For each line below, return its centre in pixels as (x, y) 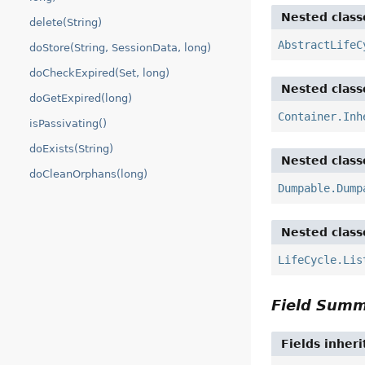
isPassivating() (68, 123)
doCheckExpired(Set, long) (99, 73)
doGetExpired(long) (81, 98)
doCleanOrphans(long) (88, 174)
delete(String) (66, 22)
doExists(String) (71, 149)
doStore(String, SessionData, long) (120, 48)
